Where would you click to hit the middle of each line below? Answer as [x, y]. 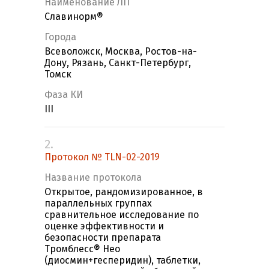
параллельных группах [98, 204]
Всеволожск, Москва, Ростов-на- [121, 52]
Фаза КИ [64, 95]
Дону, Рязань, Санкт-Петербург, [118, 63]
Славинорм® [74, 17]
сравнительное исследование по [122, 215]
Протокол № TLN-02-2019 [102, 157]
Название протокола [93, 178]
